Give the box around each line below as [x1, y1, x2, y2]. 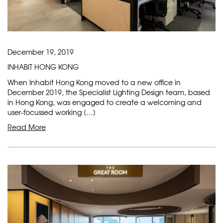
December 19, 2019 [7, 47, 74, 57]
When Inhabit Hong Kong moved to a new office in [7, 77, 181, 88]
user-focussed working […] [7, 107, 96, 117]
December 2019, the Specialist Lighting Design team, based [7, 87, 210, 98]
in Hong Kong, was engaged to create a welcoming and [7, 97, 202, 108]
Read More [7, 122, 46, 132]
